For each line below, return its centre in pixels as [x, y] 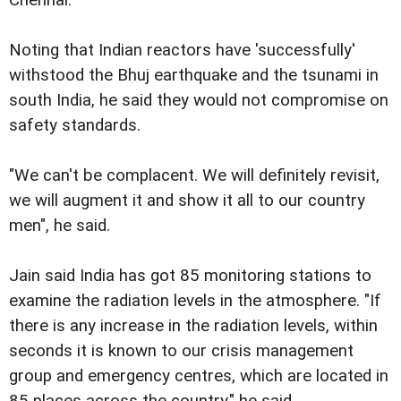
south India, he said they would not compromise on [199, 101]
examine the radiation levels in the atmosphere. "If [195, 301]
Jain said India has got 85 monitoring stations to [190, 276]
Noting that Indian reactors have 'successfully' [182, 51]
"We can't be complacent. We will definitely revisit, [194, 176]
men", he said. [60, 226]
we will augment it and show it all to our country [187, 201]
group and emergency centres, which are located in [199, 376]
